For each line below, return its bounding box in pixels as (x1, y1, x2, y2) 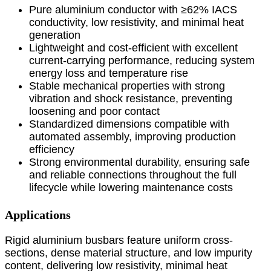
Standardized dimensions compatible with (29, 117, 229, 130)
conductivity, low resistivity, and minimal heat (29, 16, 244, 28)
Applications (5, 207, 74, 221)
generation (29, 28, 80, 41)
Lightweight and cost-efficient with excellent (29, 41, 238, 54)
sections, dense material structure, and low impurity (5, 247, 252, 260)
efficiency (29, 143, 74, 155)
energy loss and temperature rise (29, 67, 188, 79)
